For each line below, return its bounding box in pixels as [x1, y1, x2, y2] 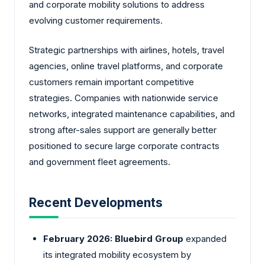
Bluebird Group [115, 232, 183, 244]
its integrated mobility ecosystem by [43, 248, 191, 260]
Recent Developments [29, 195, 163, 210]
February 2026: [43, 232, 112, 244]
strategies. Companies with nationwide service [29, 92, 218, 104]
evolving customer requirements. [29, 15, 163, 27]
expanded [183, 232, 227, 244]
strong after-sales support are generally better [29, 124, 216, 135]
